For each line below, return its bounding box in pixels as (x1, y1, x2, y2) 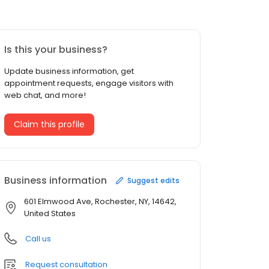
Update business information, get (4, 65, 134, 77)
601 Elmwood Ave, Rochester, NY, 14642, (24, 196, 177, 208)
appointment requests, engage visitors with (4, 77, 174, 89)
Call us (25, 233, 51, 245)
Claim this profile (14, 118, 85, 131)
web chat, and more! (4, 89, 86, 101)
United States (24, 208, 76, 220)
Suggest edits (127, 175, 180, 186)
